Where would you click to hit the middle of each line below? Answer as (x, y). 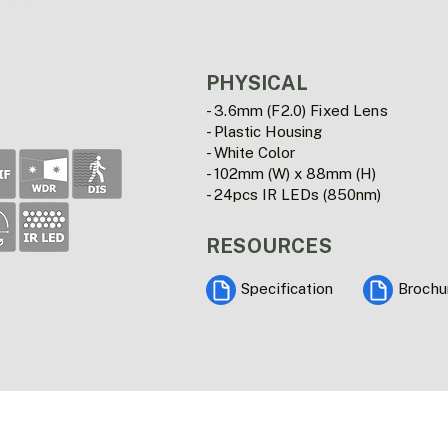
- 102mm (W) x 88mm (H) (291, 173)
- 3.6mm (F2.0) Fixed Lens (297, 110)
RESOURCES (269, 246)
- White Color (250, 152)
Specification (287, 288)
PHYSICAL (257, 83)
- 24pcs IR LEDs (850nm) (293, 194)
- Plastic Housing (264, 131)
